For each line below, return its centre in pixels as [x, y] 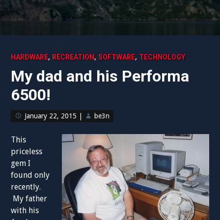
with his [25, 210]
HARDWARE [30, 57]
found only [30, 175]
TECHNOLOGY [162, 57]
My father [29, 199]
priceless [27, 151]
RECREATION [73, 57]
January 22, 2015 [51, 116]
